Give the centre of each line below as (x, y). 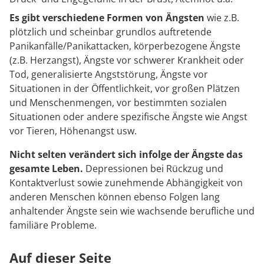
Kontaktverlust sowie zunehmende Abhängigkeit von (126, 183)
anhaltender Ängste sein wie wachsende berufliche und (132, 211)
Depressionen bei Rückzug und (153, 169)
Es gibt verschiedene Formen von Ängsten (107, 18)
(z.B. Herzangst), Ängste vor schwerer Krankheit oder (127, 60)
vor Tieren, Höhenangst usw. (73, 131)
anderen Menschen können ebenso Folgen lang (115, 197)
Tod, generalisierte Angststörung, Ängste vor (109, 74)
